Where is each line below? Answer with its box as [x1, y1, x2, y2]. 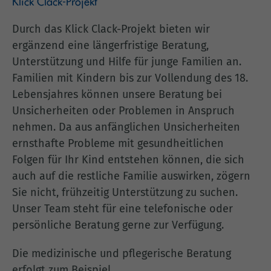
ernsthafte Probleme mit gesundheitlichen [12, 137, 224, 150]
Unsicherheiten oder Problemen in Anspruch [12, 104, 235, 117]
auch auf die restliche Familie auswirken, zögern [12, 169, 250, 183]
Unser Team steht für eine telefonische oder [12, 202, 233, 215]
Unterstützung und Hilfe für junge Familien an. [12, 55, 241, 68]
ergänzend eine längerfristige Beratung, [12, 39, 209, 52]
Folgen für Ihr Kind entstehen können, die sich [12, 153, 244, 166]
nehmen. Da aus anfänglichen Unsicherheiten [12, 120, 240, 134]
